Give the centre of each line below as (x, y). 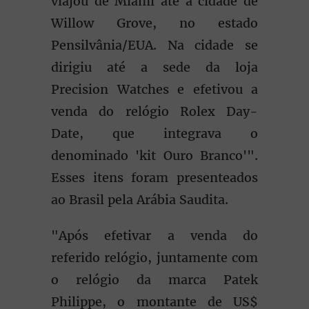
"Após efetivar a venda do (154, 236)
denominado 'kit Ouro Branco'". (154, 156)
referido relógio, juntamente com (154, 258)
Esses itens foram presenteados (154, 178)
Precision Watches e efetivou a (154, 89)
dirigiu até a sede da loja (154, 67)
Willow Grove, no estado (154, 23)
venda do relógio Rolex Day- (154, 111)
